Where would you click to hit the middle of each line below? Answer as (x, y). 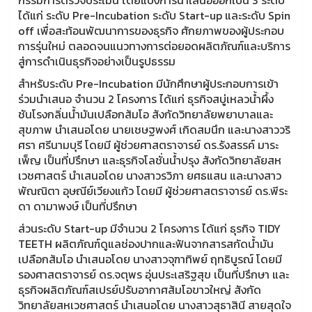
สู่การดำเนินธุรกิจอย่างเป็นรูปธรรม (97, 61)
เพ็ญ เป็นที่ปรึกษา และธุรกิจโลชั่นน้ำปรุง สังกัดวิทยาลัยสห (150, 160)
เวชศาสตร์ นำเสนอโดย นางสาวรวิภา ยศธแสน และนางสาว (150, 175)
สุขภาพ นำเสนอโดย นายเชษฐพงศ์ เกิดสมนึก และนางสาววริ (154, 129)
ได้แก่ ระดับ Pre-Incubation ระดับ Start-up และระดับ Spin (154, 15)
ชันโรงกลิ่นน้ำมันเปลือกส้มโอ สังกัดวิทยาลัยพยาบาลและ (146, 114)
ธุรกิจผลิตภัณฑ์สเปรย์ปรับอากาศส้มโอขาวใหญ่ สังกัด (140, 289)
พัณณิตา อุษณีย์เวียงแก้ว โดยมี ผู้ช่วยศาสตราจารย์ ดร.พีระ (153, 190)
